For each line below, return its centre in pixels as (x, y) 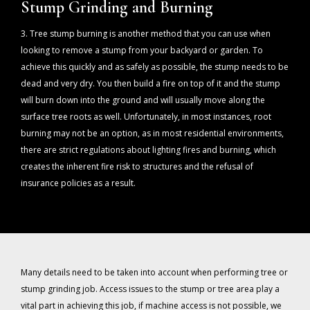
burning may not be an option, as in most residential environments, (152, 134)
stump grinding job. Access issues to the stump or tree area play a (150, 289)
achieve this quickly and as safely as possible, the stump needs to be (155, 67)
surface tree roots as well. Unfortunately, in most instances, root (146, 117)
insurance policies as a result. (78, 183)
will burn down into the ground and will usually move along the (143, 100)
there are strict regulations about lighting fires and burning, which (148, 150)
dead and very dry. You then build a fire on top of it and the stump (151, 84)
